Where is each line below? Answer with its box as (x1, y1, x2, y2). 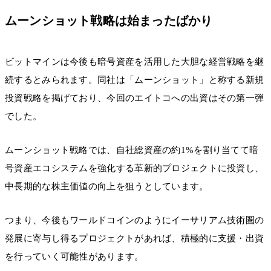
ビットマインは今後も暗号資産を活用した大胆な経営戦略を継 (5, 56, 264, 67)
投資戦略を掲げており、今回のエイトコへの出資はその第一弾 (5, 93, 264, 103)
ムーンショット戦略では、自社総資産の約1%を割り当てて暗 (5, 145, 259, 155)
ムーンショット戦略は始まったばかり (5, 13, 213, 27)
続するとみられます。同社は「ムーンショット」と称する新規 (5, 74, 264, 85)
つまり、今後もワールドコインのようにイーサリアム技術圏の (5, 215, 264, 226)
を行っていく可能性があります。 (5, 252, 144, 262)
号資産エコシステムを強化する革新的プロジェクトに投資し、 (5, 163, 264, 173)
